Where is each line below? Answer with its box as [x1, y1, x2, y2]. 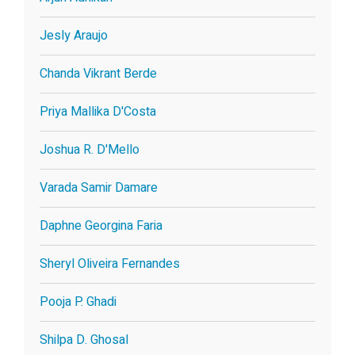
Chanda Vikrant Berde [40, 63, 157, 83]
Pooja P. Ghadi [40, 292, 116, 311]
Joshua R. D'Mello [40, 139, 139, 159]
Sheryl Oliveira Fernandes [40, 254, 180, 273]
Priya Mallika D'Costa [40, 101, 156, 121]
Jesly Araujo [40, 25, 108, 45]
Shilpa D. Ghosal [40, 330, 128, 349]
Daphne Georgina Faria [40, 216, 162, 235]
